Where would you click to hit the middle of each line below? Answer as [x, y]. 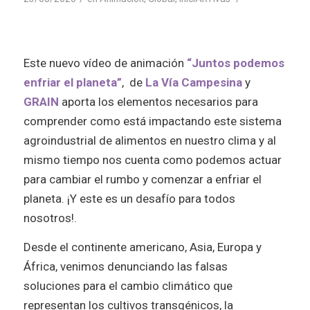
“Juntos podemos [235, 63]
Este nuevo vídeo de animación [105, 63]
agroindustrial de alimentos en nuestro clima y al [149, 140]
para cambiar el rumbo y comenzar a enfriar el [142, 179]
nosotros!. [50, 218]
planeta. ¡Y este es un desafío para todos [129, 198]
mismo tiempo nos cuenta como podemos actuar [152, 159]
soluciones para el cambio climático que [128, 285]
